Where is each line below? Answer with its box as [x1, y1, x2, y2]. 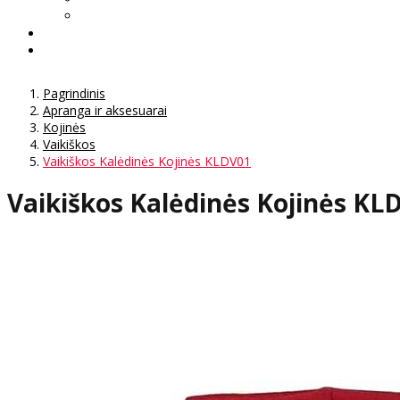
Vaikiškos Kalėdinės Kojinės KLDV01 [43, 152, 251, 170]
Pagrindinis [43, 84, 105, 102]
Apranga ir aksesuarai [43, 101, 167, 119]
